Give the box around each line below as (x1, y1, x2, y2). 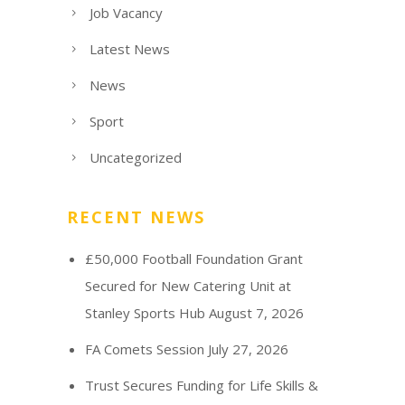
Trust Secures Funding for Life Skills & (84, 375, 318, 394)
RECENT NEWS (67, 205, 205, 228)
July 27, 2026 (207, 339, 288, 358)
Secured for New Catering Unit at (84, 276, 291, 295)
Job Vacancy (89, 3, 163, 22)
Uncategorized (89, 147, 182, 166)
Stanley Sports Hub (84, 303, 205, 322)
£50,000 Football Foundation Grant (84, 249, 303, 268)
